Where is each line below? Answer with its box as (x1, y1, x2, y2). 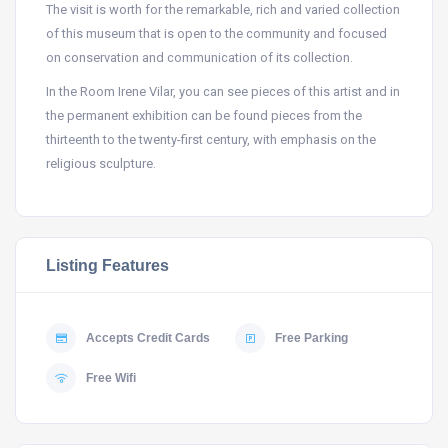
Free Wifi (86, 371, 136, 385)
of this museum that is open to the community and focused (46, 26, 387, 41)
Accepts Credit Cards (86, 331, 210, 345)
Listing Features (46, 256, 169, 274)
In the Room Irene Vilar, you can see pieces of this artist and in (46, 84, 400, 99)
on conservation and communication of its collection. (46, 50, 353, 65)
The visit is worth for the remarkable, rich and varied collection (46, 2, 400, 17)
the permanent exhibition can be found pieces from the (46, 108, 362, 123)
